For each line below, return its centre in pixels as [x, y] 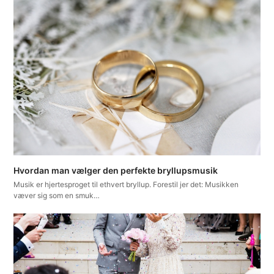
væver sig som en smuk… [57, 195]
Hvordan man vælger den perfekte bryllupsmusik [116, 170]
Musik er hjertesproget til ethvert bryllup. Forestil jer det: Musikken [126, 184]
